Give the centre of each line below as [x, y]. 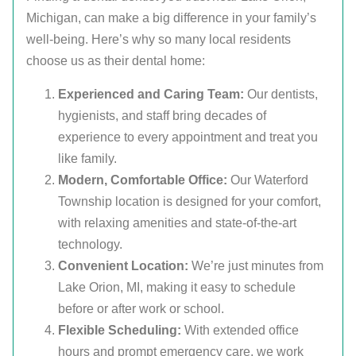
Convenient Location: [123, 265]
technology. [90, 244]
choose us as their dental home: [116, 61]
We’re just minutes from [256, 265]
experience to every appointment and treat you [188, 137]
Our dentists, [281, 94]
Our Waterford [268, 180]
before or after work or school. [141, 308]
